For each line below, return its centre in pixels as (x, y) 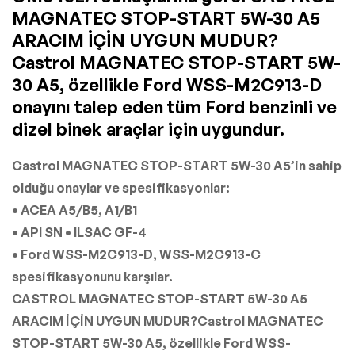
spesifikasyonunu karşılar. (92, 277)
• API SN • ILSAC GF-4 (79, 233)
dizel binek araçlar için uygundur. (148, 129)
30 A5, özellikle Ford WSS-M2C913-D (167, 85)
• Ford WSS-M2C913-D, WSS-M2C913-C (136, 255)
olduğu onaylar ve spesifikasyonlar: (121, 188)
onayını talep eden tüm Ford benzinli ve (174, 107)
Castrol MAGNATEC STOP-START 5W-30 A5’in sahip (177, 166)
